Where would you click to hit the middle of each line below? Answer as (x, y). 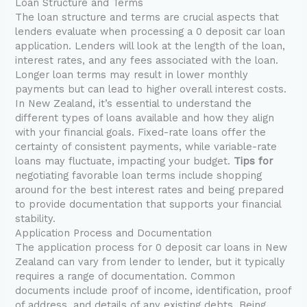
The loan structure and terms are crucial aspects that (147, 17)
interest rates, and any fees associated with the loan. (147, 61)
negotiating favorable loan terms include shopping (139, 176)
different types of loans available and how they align (145, 118)
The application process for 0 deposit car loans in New (151, 248)
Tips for (254, 161)
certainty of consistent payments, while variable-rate (146, 147)
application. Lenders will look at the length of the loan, (150, 46)
